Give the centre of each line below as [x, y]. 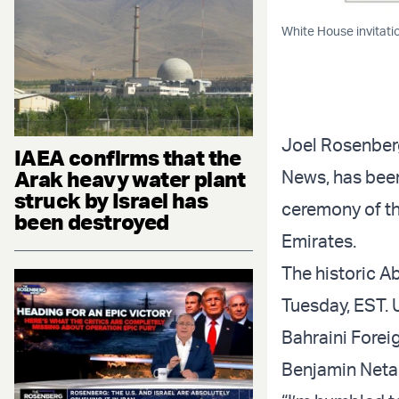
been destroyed [92, 221]
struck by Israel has [111, 200]
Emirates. [319, 240]
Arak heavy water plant [130, 179]
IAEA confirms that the [128, 157]
